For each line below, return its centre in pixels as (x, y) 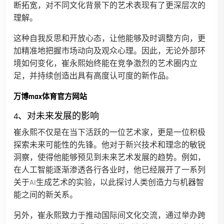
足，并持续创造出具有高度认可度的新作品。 (93, 76)
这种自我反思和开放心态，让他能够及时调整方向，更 (109, 39)
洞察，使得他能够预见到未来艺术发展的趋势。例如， (109, 158)
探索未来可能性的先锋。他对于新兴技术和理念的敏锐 (109, 145)
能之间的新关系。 (45, 195)
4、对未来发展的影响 (56, 116)
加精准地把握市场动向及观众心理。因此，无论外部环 (109, 51)
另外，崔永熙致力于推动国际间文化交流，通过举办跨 (109, 216)
